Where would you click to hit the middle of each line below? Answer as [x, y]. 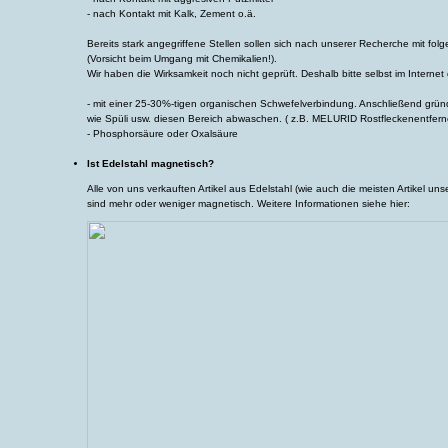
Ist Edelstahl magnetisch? [150, 163]
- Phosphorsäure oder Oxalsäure [162, 133]
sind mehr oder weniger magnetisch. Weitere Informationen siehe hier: [248, 203]
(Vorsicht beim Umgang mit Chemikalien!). [182, 58]
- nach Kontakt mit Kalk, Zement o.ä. [171, 13]
